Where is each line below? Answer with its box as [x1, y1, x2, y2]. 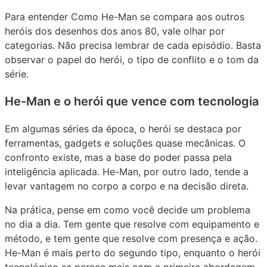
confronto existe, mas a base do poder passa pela [5, 151, 232, 164]
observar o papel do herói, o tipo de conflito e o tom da [5, 54, 259, 66]
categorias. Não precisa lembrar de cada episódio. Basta [5, 39, 261, 52]
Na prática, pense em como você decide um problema [5, 204, 250, 216]
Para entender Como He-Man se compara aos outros [5, 11, 244, 23]
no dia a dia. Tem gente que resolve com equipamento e [5, 218, 259, 231]
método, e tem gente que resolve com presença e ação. [5, 232, 257, 245]
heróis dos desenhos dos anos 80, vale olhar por [5, 25, 225, 38]
